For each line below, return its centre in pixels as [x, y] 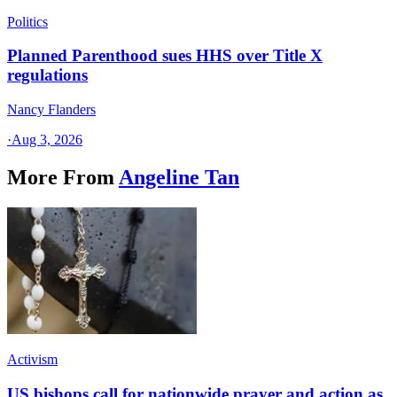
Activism [32, 359]
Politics [27, 21]
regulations [47, 75]
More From [61, 177]
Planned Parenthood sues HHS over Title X [165, 56]
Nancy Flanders [51, 109]
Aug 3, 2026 [47, 140]
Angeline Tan [179, 177]
